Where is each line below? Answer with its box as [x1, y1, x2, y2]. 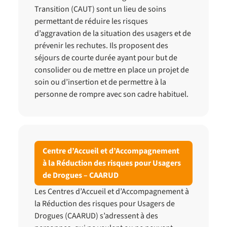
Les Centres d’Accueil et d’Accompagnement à [34, 186, 189, 197]
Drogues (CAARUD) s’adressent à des [34, 210, 158, 221]
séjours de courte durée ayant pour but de [34, 52, 177, 63]
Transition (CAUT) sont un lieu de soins [34, 4, 166, 15]
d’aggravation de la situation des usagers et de [34, 28, 191, 39]
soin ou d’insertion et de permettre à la [34, 77, 166, 88]
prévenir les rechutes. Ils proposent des [34, 40, 168, 51]
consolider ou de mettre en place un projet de [34, 64, 189, 75]
